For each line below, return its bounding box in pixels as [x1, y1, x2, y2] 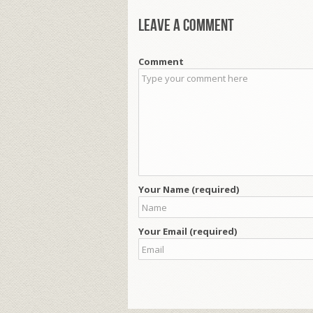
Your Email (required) [138, 225, 237, 238]
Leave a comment [138, 15, 234, 36]
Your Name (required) [138, 183, 239, 196]
